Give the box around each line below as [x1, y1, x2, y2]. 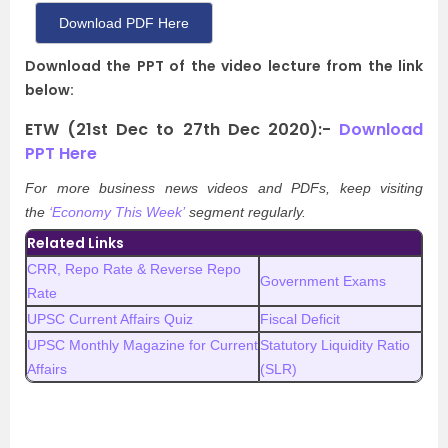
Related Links [27, 233, 124, 253]
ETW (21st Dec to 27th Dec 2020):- [25, 118, 331, 141]
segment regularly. [189, 204, 306, 220]
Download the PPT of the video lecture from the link [25, 56, 423, 76]
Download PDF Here [59, 15, 189, 31]
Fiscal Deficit [260, 311, 340, 327]
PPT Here [25, 142, 97, 165]
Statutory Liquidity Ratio [260, 337, 410, 353]
